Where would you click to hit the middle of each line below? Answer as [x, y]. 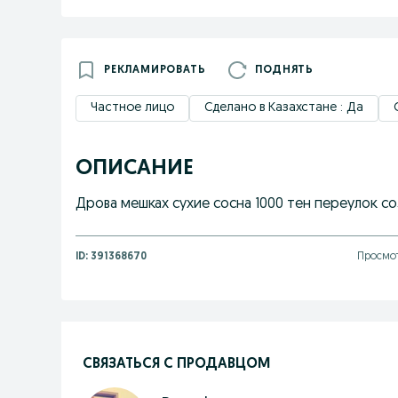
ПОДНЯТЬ [285, 70]
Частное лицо [132, 108]
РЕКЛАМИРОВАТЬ [155, 70]
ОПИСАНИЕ [135, 169]
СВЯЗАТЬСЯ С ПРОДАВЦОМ [176, 364]
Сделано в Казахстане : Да [284, 108]
